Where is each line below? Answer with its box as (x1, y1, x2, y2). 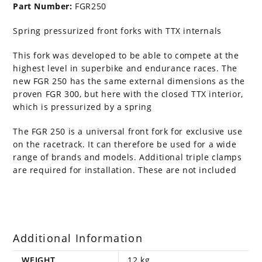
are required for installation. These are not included (13, 164, 237, 175)
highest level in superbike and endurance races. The (13, 63, 238, 74)
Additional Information (13, 231, 143, 245)
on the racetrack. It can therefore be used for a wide (13, 139, 237, 150)
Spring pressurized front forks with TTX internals (13, 25, 222, 36)
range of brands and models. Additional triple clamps (13, 151, 242, 163)
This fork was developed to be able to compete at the (13, 50, 239, 61)
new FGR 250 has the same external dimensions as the (13, 75, 246, 87)
